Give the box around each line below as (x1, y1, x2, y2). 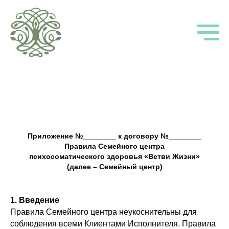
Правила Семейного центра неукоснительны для (10, 208, 197, 217)
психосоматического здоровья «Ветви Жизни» (29, 152, 200, 161)
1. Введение (10, 196, 59, 205)
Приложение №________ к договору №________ (28, 132, 201, 141)
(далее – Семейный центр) (66, 163, 163, 171)
